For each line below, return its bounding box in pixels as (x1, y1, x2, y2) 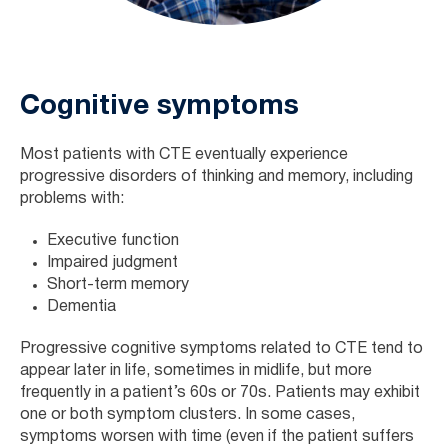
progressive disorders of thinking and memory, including (20, 169, 413, 184)
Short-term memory (47, 277, 189, 292)
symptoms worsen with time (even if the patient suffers (20, 429, 414, 444)
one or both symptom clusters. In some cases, (20, 407, 355, 422)
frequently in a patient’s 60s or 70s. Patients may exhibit (20, 385, 420, 400)
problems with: (20, 191, 124, 206)
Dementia (47, 299, 116, 314)
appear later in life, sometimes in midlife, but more (20, 363, 372, 378)
